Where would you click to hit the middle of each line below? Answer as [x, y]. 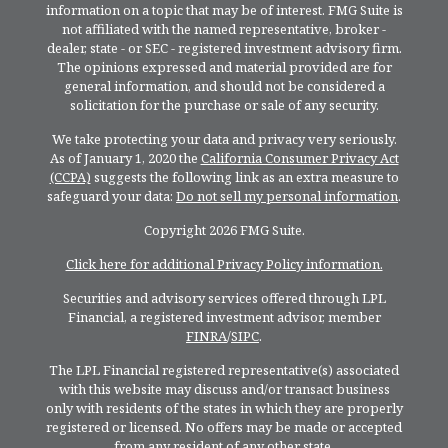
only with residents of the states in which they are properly [224, 408]
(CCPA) [70, 177]
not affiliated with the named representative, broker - [224, 29]
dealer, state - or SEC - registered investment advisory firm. [224, 48]
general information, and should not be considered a [224, 86]
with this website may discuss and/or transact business [224, 389]
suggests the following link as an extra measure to [244, 177]
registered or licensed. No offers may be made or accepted [224, 427]
